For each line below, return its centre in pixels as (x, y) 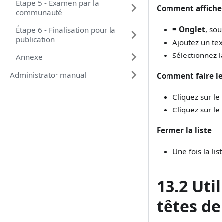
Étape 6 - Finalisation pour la (66, 30)
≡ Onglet (189, 29)
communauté (39, 12)
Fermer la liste (184, 131)
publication (35, 39)
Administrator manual (48, 75)
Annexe (29, 57)
